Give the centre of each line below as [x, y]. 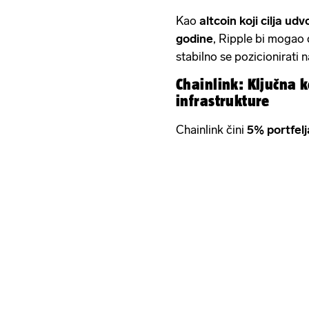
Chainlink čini [211, 129]
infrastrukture [223, 101]
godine [195, 38]
